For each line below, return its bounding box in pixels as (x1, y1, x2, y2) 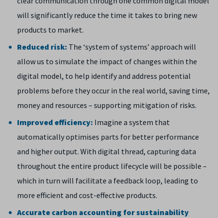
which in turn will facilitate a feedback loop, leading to (17, 176, 198, 185)
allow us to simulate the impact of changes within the (17, 56, 197, 66)
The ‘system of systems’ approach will (67, 42, 196, 52)
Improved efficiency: (17, 117, 93, 127)
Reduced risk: (17, 42, 67, 52)
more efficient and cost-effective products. (17, 190, 159, 200)
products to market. (17, 25, 84, 35)
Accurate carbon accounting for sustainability (17, 207, 189, 217)
